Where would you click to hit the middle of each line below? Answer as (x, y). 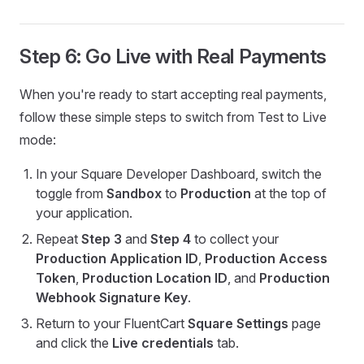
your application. (84, 213)
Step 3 (102, 239)
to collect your (235, 239)
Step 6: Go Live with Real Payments (173, 57)
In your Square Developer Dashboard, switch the (179, 174)
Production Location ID (155, 278)
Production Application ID (117, 259)
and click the (74, 343)
